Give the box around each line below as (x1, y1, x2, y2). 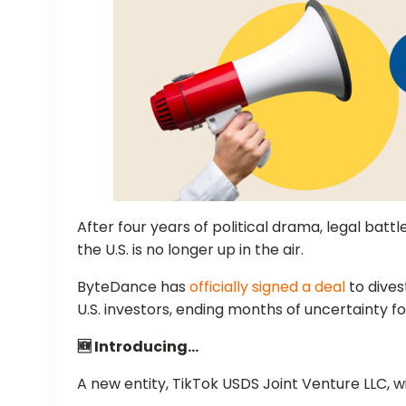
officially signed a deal (189, 275, 346, 297)
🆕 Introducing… (77, 335, 199, 357)
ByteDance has (77, 275, 190, 297)
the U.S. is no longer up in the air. (77, 238, 304, 260)
